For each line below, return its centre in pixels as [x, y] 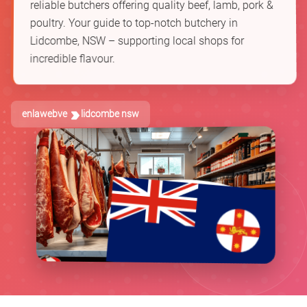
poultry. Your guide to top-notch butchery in [134, 23]
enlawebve [45, 114]
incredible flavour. [72, 59]
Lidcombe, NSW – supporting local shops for [137, 41]
